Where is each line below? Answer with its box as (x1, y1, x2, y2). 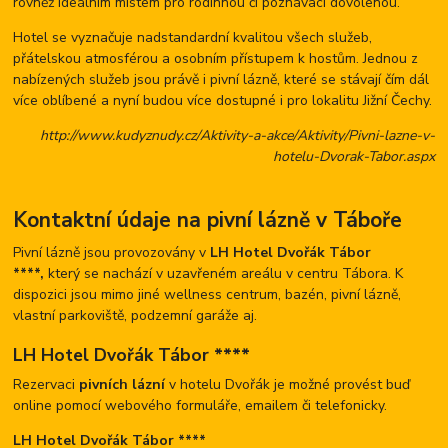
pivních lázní (79, 375, 166, 395)
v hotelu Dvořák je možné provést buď (165, 375, 411, 395)
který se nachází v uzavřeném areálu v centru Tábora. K (44, 264, 404, 284)
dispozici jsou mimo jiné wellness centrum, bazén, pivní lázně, (13, 285, 402, 305)
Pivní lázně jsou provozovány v (13, 243, 211, 263)
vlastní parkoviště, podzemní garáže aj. (13, 306, 258, 326)
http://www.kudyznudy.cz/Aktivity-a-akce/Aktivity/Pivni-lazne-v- (39, 126, 435, 146)
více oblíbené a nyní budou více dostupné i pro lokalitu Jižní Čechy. (13, 91, 433, 111)
